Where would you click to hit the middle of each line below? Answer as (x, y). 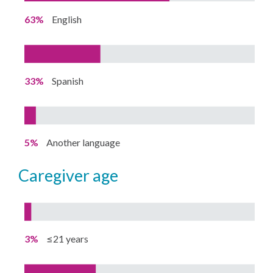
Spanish (68, 80)
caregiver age (74, 175)
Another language (83, 142)
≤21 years (68, 238)
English (67, 19)
